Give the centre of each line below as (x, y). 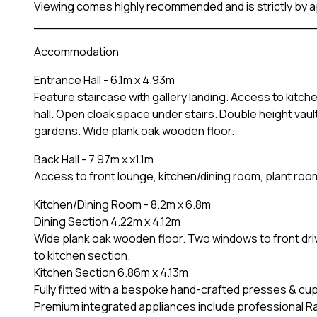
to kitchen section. (82, 255)
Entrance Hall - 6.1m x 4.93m (104, 80)
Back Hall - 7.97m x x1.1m (94, 159)
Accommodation (76, 51)
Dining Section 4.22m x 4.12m (107, 221)
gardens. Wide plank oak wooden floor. (134, 131)
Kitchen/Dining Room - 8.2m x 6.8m (122, 204)
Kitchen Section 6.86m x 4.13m (111, 272)
